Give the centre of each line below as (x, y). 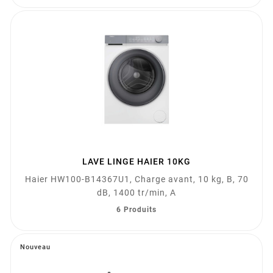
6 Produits (136, 210)
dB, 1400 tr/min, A (136, 193)
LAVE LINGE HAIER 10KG (136, 162)
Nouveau (35, 247)
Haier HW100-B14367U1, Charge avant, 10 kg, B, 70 (136, 179)
